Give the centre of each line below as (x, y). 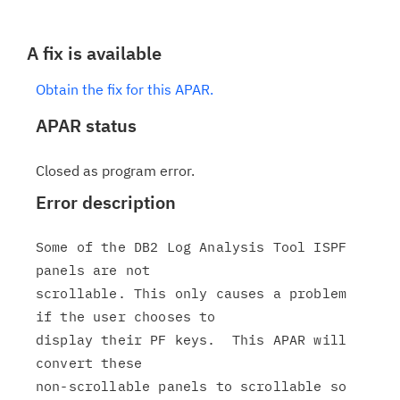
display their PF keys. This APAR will (192, 340)
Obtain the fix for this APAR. (125, 89)
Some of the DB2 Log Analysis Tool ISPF (192, 247)
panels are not (93, 270)
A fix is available (94, 53)
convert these (89, 363)
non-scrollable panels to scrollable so (192, 386)
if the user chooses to (126, 317)
